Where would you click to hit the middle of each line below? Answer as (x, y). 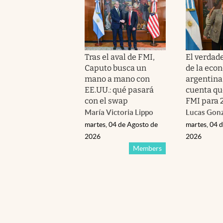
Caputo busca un (116, 68)
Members (147, 148)
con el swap (107, 101)
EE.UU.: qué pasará (119, 90)
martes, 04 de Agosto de (121, 124)
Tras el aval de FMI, (120, 57)
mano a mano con (117, 79)
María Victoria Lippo (119, 112)
